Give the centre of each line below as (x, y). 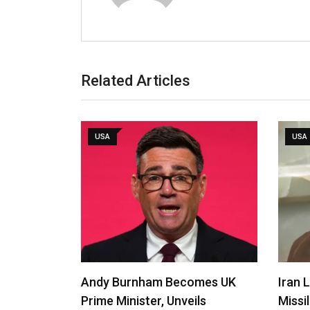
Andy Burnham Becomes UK (158, 282)
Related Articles (136, 80)
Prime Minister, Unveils (144, 300)
